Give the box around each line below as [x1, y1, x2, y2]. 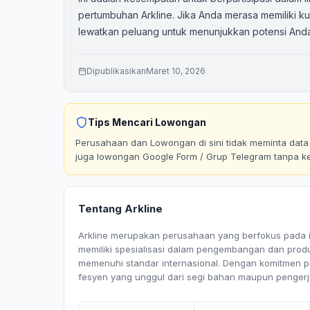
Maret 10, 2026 [146, 66, 206, 76]
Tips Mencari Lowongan [88, 116, 206, 128]
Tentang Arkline [78, 202, 163, 215]
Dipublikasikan [86, 66, 146, 76]
